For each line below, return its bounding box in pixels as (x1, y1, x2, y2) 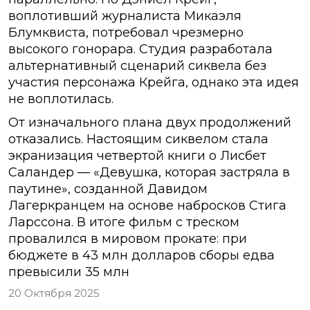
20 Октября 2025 (8, 286, 100, 300)
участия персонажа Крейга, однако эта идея (8, 75, 299, 91)
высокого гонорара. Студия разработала (8, 42, 273, 57)
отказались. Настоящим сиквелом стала (8, 131, 268, 147)
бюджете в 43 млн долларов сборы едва (8, 248, 275, 264)
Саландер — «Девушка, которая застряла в (8, 165, 290, 181)
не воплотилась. (8, 91, 113, 107)
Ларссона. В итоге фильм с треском (8, 215, 239, 230)
